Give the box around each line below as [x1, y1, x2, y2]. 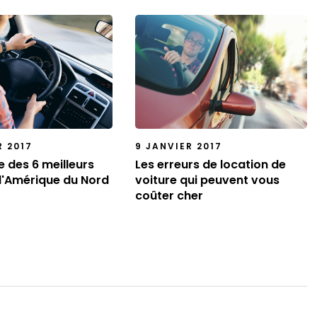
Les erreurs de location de [134, 156, 286, 173]
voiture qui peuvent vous [134, 171, 279, 188]
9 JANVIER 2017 [134, 139, 222, 152]
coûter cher [134, 187, 203, 204]
